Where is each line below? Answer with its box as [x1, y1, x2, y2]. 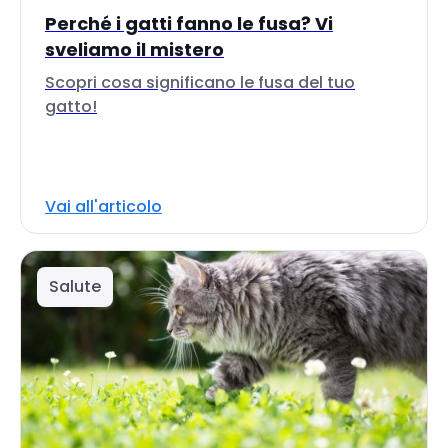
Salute [49, 275, 101, 298]
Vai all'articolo [45, 195, 162, 218]
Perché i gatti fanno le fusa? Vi [45, 11, 333, 36]
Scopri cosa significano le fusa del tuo [45, 71, 355, 94]
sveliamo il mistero [45, 37, 224, 62]
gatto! [45, 95, 97, 118]
